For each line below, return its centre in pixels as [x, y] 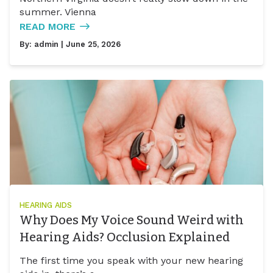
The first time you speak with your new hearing [131, 260]
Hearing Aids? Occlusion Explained [125, 237]
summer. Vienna [58, 12]
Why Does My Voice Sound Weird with [132, 220]
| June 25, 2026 [90, 44]
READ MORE [48, 26]
